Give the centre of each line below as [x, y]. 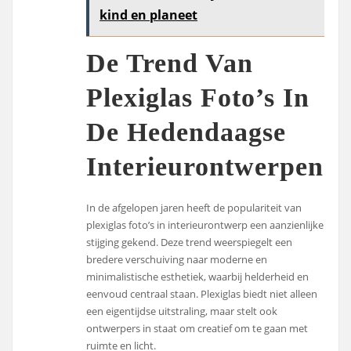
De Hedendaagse [186, 132]
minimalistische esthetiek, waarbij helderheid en [198, 276]
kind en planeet [149, 15]
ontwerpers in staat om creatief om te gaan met [197, 328]
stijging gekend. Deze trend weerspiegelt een [190, 242]
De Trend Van [170, 63]
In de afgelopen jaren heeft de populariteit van [194, 207]
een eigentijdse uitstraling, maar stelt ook [182, 311]
